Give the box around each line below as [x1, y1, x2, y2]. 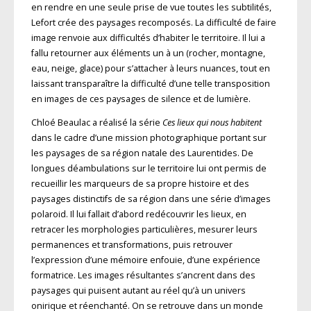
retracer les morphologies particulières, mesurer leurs [31, 224, 258, 236]
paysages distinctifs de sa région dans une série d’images [31, 193, 271, 205]
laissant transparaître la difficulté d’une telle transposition [31, 77, 270, 90]
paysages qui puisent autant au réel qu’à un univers [31, 285, 246, 297]
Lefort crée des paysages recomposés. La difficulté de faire [31, 16, 276, 28]
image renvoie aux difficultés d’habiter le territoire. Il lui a [31, 31, 265, 44]
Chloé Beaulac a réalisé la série [31, 117, 162, 129]
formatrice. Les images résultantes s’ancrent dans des [31, 269, 255, 282]
